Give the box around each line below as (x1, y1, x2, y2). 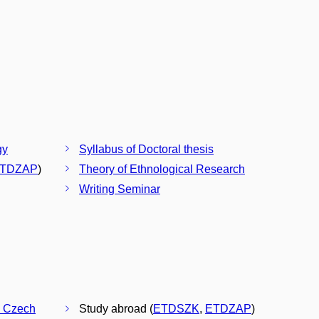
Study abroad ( (79, 303, 153, 315)
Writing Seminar (79, 182, 160, 195)
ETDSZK (153, 303, 199, 315)
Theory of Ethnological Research (79, 162, 245, 175)
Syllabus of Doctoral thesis (79, 142, 214, 155)
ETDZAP (205, 303, 251, 315)
